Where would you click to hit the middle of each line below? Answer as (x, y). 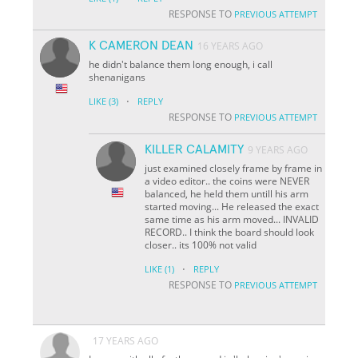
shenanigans (117, 77)
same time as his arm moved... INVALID (232, 219)
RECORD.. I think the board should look (230, 232)
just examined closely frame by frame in (234, 168)
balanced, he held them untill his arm (227, 193)
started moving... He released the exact (232, 206)
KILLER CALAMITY (195, 149)
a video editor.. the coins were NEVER (227, 181)
